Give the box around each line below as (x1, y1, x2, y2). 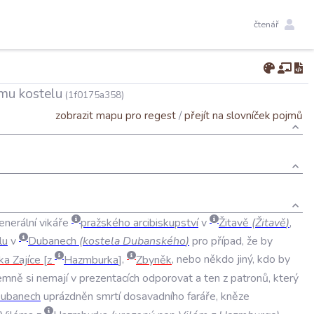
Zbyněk (136, 252, 172, 268)
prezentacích (79, 270, 139, 286)
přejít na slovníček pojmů (184, 107, 303, 123)
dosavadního (123, 289, 184, 305)
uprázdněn (43, 289, 93, 305)
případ (211, 233, 242, 250)
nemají (36, 270, 68, 286)
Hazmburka (64, 252, 118, 268)
